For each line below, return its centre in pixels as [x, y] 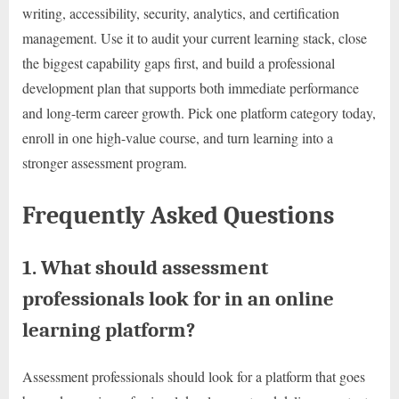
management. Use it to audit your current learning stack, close [195, 37]
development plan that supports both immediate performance [191, 87]
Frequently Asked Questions [178, 215]
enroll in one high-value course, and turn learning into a [178, 137]
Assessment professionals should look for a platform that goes [194, 377]
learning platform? [109, 330]
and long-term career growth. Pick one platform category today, [199, 112]
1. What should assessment [145, 268]
